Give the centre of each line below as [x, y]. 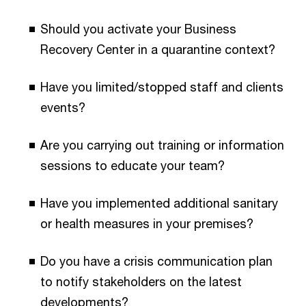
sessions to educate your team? [133, 166]
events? [63, 108]
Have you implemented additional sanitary [159, 203]
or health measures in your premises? [147, 224]
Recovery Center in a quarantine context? [158, 50]
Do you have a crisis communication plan [156, 261]
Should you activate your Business [138, 29]
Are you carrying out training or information [162, 145]
